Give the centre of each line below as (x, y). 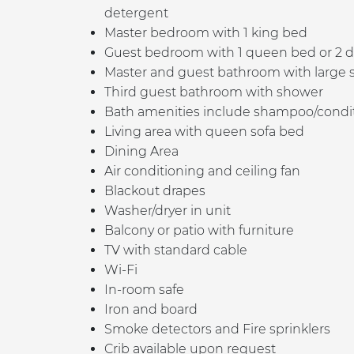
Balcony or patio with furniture (199, 231)
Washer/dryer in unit (171, 211)
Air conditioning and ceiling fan (202, 171)
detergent (136, 13)
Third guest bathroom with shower (214, 92)
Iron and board (151, 310)
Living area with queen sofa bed (204, 132)
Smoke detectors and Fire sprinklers (217, 330)
